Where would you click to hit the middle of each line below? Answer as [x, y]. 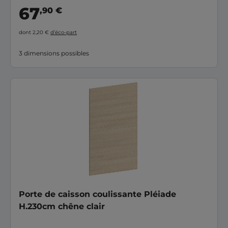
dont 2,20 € [35, 32]
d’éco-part [64, 32]
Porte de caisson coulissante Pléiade [97, 194]
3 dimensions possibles [54, 53]
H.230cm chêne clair [62, 206]
